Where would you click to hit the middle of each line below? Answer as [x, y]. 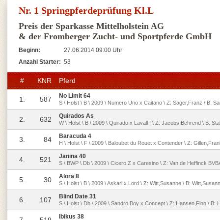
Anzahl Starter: [40, 62]
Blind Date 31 [78, 196]
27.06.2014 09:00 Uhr [93, 50]
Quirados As [76, 116]
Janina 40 [72, 156]
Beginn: [29, 50]
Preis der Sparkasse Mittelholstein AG [91, 26]
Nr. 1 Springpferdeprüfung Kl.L [86, 10]
